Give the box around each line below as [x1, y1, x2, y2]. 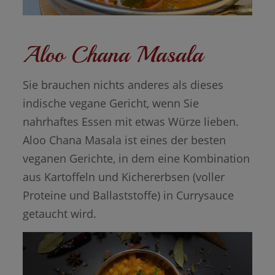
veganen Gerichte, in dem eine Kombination [22, 151, 250, 166]
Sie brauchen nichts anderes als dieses [22, 77, 223, 93]
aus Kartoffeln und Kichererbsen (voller [22, 169, 225, 185]
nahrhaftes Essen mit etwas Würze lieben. [22, 114, 239, 130]
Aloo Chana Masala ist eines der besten [22, 133, 226, 148]
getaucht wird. [22, 206, 96, 222]
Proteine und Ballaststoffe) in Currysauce [22, 188, 234, 203]
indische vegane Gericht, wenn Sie [22, 96, 199, 111]
